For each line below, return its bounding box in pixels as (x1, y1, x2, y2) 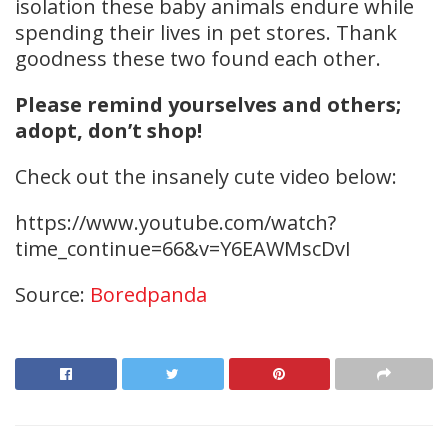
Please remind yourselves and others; (15, 90, 401, 118)
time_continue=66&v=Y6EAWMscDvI (15, 234, 351, 262)
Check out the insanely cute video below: (15, 162, 397, 190)
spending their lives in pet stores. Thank (15, 18, 397, 46)
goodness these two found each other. (15, 44, 381, 72)
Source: (15, 280, 90, 308)
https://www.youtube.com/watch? (15, 208, 336, 236)
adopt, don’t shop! (15, 116, 202, 144)
